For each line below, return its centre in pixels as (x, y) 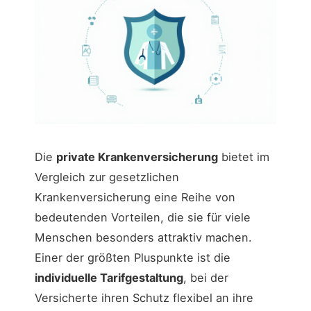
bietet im (244, 157)
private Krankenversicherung (137, 157)
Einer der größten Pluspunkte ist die (133, 258)
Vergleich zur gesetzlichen (107, 177)
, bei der (206, 278)
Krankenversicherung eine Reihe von (135, 197)
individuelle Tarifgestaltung (109, 278)
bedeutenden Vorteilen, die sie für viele (143, 218)
